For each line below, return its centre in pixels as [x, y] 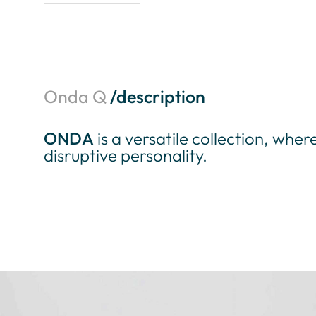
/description [158, 97]
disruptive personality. [126, 155]
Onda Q [77, 97]
